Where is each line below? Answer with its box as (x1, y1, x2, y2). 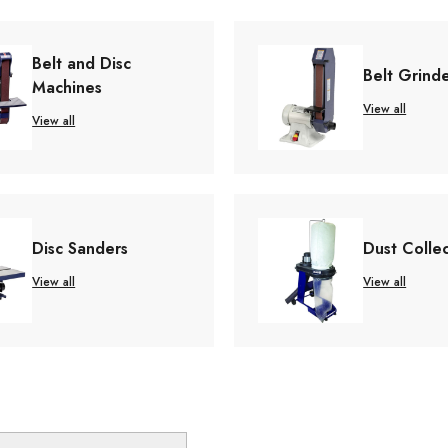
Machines (32, 76, 103, 100)
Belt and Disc (32, 52, 132, 76)
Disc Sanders (32, 237, 129, 261)
